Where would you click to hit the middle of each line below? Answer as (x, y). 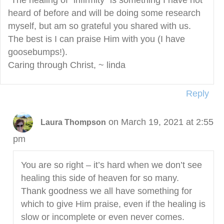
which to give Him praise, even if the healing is (113, 204)
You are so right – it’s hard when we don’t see (111, 165)
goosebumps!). (38, 52)
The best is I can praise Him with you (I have (96, 39)
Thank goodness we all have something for (106, 191)
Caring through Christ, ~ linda (67, 65)
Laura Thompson (73, 122)
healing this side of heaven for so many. (100, 178)
